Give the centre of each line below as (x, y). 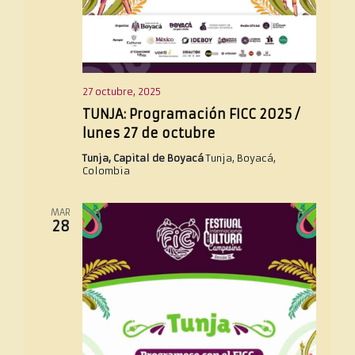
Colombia (106, 171)
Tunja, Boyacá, (240, 158)
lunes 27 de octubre (149, 134)
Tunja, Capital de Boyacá (144, 158)
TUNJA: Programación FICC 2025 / (191, 115)
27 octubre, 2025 (121, 92)
